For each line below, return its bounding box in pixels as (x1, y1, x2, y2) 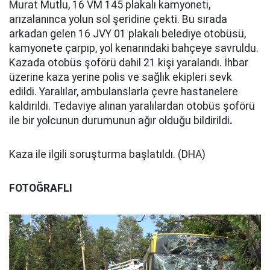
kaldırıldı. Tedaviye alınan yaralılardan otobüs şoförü (9, 100, 255, 112)
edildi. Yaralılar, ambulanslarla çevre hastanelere (9, 86, 238, 98)
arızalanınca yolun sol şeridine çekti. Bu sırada (9, 13, 227, 25)
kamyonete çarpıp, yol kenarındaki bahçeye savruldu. (9, 42, 259, 54)
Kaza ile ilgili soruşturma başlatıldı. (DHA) (9, 148, 206, 160)
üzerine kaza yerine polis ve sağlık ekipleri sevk (9, 71, 232, 83)
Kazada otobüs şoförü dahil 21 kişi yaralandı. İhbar (9, 57, 248, 69)
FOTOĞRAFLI (9, 182, 72, 194)
